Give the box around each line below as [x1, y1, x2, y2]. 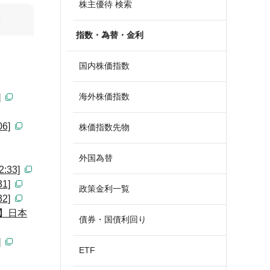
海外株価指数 [79, 92, 130, 101]
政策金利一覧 [79, 184, 130, 193]
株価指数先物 [79, 122, 130, 132]
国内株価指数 [79, 61, 130, 71]
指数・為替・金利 [76, 30, 143, 40]
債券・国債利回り [79, 215, 146, 224]
